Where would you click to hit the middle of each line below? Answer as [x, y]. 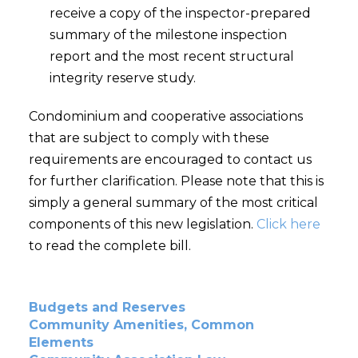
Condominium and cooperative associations [165, 117]
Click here [288, 225]
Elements [61, 343]
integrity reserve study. [123, 78]
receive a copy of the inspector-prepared [181, 14]
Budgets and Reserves [107, 308]
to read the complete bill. [109, 246]
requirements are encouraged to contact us [170, 160]
